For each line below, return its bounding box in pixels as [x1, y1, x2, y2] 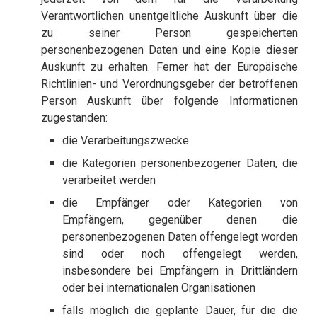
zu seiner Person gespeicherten [40, 26, 298, 40]
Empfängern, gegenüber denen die [62, 213, 298, 227]
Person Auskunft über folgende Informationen [40, 94, 298, 108]
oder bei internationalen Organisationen [62, 281, 255, 295]
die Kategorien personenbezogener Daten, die [62, 156, 298, 171]
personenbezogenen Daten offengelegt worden [62, 230, 298, 244]
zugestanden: [40, 111, 108, 125]
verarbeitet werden [62, 173, 156, 188]
